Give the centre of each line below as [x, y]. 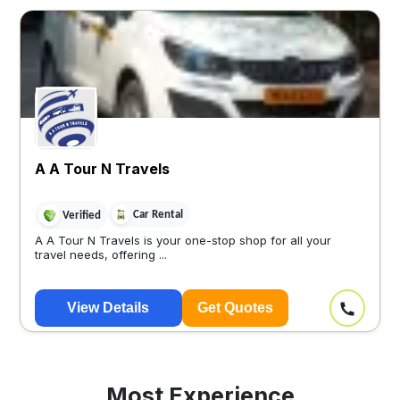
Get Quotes [235, 308]
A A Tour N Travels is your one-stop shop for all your [183, 241]
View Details [108, 308]
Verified [81, 215]
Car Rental [158, 214]
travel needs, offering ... [100, 255]
